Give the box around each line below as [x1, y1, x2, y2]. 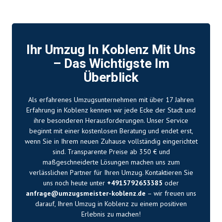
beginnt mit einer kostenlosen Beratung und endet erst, [29, 126, 193, 135]
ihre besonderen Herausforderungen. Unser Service [34, 115, 188, 125]
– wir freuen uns [146, 188, 196, 198]
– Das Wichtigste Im [53, 54, 169, 73]
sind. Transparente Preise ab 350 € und [52, 147, 170, 156]
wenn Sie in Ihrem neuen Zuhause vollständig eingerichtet [24, 136, 198, 146]
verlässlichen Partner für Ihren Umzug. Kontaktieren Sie [29, 167, 193, 177]
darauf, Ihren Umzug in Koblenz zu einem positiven [35, 199, 187, 208]
